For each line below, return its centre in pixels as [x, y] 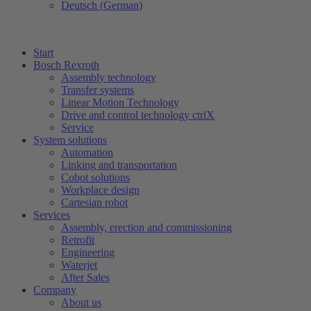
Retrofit [78, 240]
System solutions [70, 140]
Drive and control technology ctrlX [138, 115]
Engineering [88, 252]
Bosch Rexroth [66, 65]
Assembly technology [109, 77]
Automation [87, 152]
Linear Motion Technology [120, 102]
